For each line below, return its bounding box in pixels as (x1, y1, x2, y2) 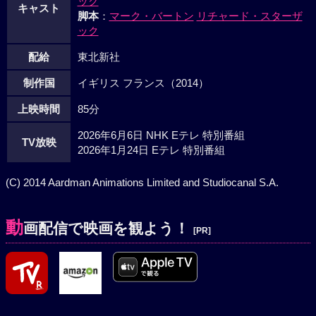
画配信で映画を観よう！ (23, 220, 193, 237)
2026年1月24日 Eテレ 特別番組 (77, 144, 225, 157)
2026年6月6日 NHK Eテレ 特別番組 (77, 129, 245, 142)
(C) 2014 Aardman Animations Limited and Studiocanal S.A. (6, 176, 279, 189)
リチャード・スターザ (196, 10, 303, 23)
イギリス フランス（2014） (77, 77, 209, 90)
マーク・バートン (109, 10, 194, 23)
